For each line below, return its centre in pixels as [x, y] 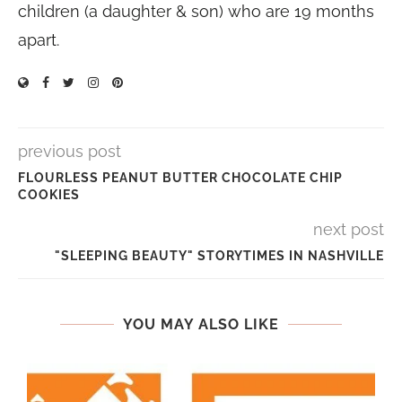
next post [349, 229]
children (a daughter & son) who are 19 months [196, 11]
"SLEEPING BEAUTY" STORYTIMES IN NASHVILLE [219, 256]
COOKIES [49, 195]
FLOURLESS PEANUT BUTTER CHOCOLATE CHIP [180, 178]
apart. [39, 40]
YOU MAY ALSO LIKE [201, 324]
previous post [70, 151]
